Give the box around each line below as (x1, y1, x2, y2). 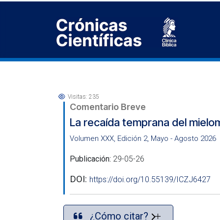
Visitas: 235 (68, 93, 99, 100)
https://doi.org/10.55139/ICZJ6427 (89, 175, 211, 184)
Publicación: (70, 154, 113, 164)
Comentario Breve (70, 102, 146, 112)
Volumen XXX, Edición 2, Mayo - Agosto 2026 (70, 134, 216, 143)
